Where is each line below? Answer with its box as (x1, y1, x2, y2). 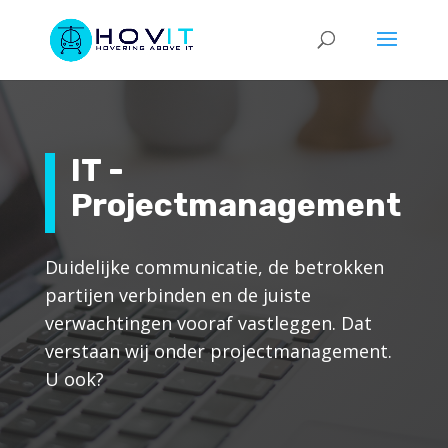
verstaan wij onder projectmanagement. (44, 338, 392, 363)
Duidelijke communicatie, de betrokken (44, 254, 384, 279)
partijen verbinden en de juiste (44, 282, 311, 307)
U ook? (44, 366, 104, 391)
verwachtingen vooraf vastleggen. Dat (44, 310, 372, 335)
